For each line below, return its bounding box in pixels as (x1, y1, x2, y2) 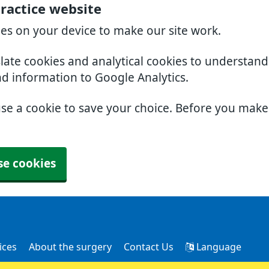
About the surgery (29, 242, 112, 252)
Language (194, 242, 241, 252)
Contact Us (124, 242, 174, 252)
